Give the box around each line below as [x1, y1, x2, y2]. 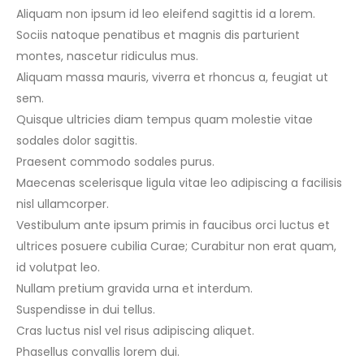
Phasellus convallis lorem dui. [16, 343, 180, 360]
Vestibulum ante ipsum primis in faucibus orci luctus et [16, 216, 330, 233]
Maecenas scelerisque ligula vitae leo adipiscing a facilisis [16, 174, 342, 191]
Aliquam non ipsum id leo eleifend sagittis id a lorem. [16, 5, 315, 22]
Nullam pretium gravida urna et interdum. [16, 279, 253, 297]
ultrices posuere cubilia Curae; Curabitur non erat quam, [16, 237, 336, 254]
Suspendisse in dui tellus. [16, 301, 155, 318]
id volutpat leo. [16, 258, 100, 275]
